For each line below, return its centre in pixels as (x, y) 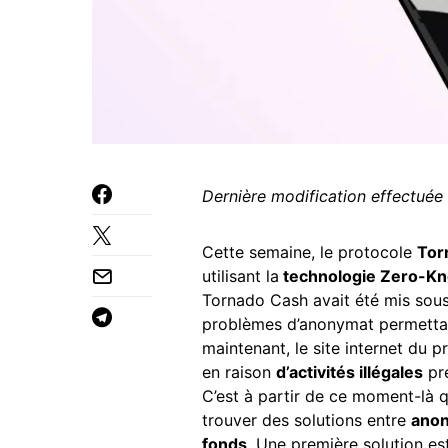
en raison (239, 372)
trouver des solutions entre (306, 420)
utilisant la (240, 276)
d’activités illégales (349, 372)
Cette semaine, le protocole (309, 252)
